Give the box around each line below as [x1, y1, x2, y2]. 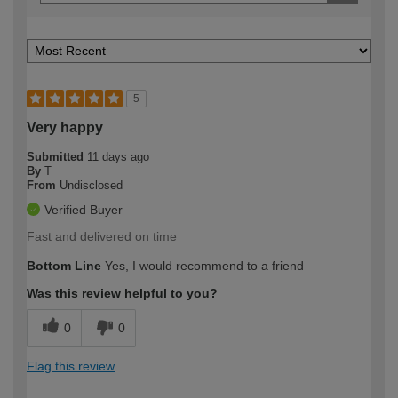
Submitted [27, 150, 87, 164]
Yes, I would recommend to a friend [101, 259, 304, 274]
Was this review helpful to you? [27, 286, 218, 301]
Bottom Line [27, 259, 101, 274]
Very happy [27, 120, 103, 136]
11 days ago [87, 150, 149, 164]
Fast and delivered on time [27, 229, 177, 244]
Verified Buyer [44, 203, 123, 218]
